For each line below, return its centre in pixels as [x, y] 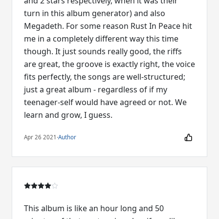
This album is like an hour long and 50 [94, 208]
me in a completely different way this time [101, 38]
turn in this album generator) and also [95, 13]
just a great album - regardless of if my [96, 89]
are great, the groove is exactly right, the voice [109, 64]
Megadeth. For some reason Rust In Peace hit [108, 26]
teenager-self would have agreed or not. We [105, 102]
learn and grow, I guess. [68, 115]
